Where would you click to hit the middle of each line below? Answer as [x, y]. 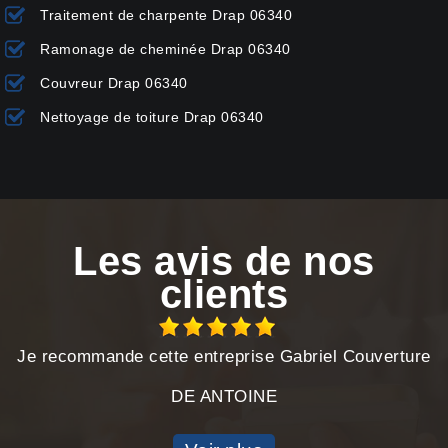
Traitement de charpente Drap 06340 [166, 15]
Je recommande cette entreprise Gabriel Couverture [224, 357]
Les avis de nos [224, 261]
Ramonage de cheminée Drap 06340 [165, 49]
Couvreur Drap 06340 [114, 83]
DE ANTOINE [224, 397]
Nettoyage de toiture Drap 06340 [152, 117]
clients [224, 294]
